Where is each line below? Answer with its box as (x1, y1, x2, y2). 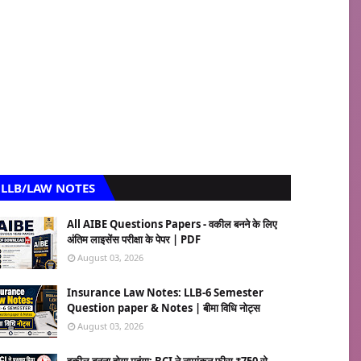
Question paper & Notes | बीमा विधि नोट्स (67, 301, 260, 315)
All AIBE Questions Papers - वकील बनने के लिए (67, 217, 277, 231)
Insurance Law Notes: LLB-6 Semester (67, 285, 263, 300)
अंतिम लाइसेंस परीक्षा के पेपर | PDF (67, 232, 201, 247)
